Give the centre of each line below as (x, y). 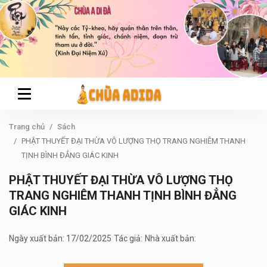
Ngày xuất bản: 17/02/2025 (60, 238)
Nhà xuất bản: (170, 238)
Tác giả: (128, 238)
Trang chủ (27, 127)
